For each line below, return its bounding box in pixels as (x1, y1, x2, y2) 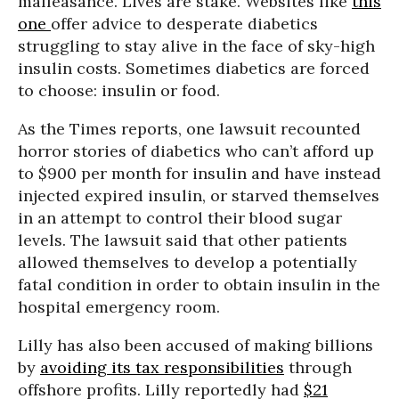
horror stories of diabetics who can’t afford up (18, 141, 374, 161)
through (284, 357, 352, 378)
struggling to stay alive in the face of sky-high (18, 36, 375, 56)
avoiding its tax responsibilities (40, 357, 284, 378)
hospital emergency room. (18, 297, 220, 317)
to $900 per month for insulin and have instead (18, 163, 381, 183)
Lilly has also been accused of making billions (18, 335, 373, 355)
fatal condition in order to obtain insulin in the (18, 274, 380, 295)
